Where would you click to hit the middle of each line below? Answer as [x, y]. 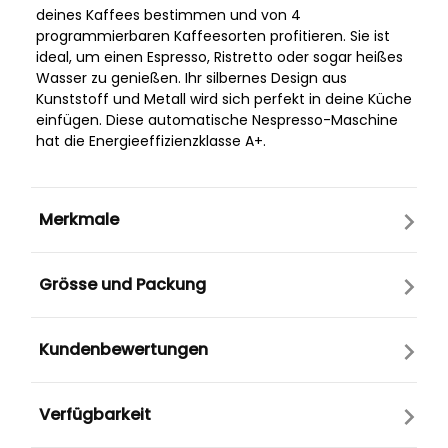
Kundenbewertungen [123, 350]
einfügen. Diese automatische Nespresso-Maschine [217, 120]
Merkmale [79, 220]
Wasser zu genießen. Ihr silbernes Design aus [191, 78]
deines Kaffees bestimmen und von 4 [168, 15]
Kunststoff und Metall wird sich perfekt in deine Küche [224, 99]
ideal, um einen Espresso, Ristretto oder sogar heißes [219, 57]
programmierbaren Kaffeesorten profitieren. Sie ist [213, 36]
